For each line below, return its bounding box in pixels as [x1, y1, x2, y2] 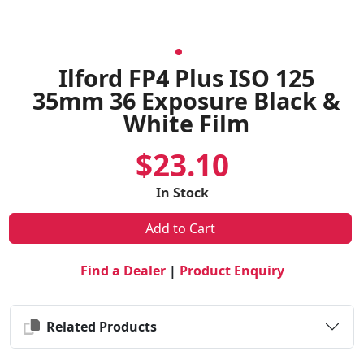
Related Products [40, 317, 157, 336]
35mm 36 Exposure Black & [32, 84, 340, 116]
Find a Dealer [80, 262, 166, 279]
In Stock [155, 184, 209, 201]
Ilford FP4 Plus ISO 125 [58, 62, 314, 93]
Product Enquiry [179, 262, 284, 279]
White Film [123, 107, 249, 139]
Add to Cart [145, 219, 216, 237]
